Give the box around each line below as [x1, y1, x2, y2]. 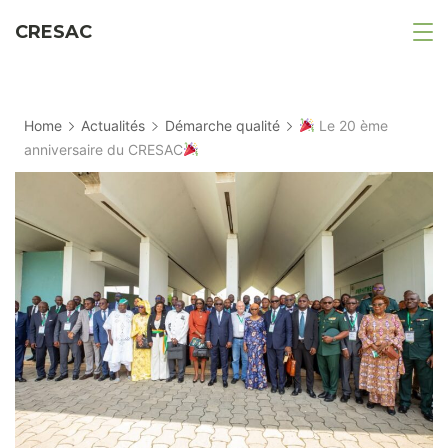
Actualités [81, 117, 146, 134]
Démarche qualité [164, 117, 280, 134]
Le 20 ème [314, 117, 388, 134]
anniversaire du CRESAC [24, 141, 183, 158]
